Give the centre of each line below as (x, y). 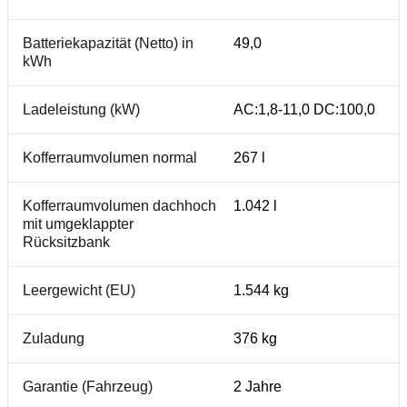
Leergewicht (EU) (79, 290)
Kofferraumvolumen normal (110, 158)
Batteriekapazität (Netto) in (108, 43)
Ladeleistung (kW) (81, 109)
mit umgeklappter (78, 224)
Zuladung (54, 338)
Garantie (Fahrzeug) (88, 387)
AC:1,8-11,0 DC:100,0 (304, 109)
